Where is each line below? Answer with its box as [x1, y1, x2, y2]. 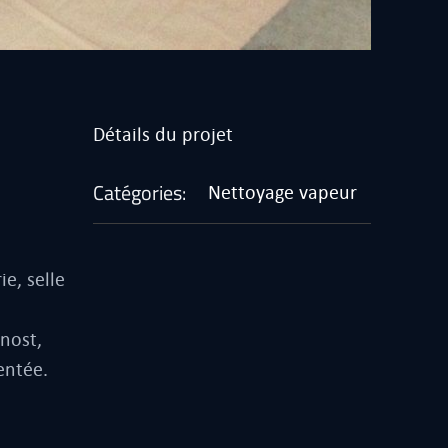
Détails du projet [92, 123, 233, 145]
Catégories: [92, 176, 186, 208]
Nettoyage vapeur [207, 181, 357, 203]
